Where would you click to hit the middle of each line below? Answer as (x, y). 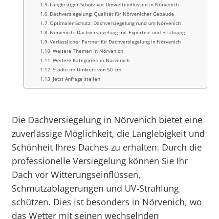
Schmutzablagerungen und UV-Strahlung (95, 188)
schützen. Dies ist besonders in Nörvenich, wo (107, 202)
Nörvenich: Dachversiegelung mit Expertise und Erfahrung (118, 32)
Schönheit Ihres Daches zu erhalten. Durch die (107, 147)
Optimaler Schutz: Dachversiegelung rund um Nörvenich (116, 23)
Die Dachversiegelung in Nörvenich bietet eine (107, 120)
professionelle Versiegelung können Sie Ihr (100, 161)
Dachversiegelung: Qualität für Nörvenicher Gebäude (112, 14)
